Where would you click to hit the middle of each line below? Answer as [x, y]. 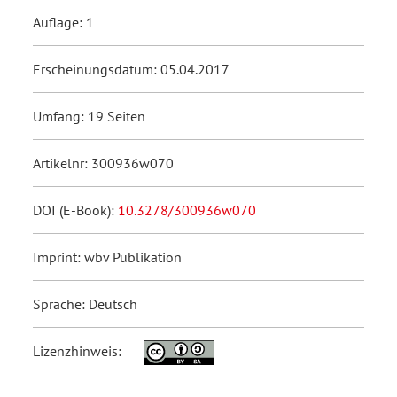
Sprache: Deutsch [85, 304]
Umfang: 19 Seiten [89, 116]
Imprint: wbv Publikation [107, 257]
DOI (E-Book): [75, 210]
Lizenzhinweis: [79, 350]
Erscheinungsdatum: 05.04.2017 [131, 69]
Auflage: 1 [63, 22]
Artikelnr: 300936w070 [103, 163]
